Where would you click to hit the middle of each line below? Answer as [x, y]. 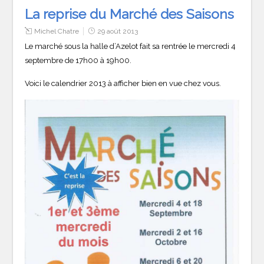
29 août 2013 [118, 31]
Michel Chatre [57, 31]
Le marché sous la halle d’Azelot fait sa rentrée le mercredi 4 [131, 46]
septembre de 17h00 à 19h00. [78, 60]
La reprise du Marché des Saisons [130, 14]
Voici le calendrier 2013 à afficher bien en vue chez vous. [123, 83]
